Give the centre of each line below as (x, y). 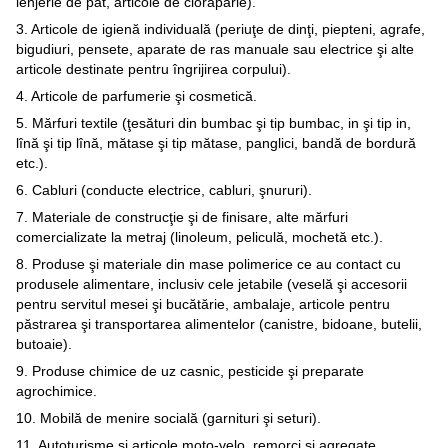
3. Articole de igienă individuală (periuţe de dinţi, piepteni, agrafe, (220, 29)
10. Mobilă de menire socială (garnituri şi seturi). (170, 418)
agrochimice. (58, 391)
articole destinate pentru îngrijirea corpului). (155, 69)
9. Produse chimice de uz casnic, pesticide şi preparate (190, 371)
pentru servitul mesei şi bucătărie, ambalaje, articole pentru (203, 304)
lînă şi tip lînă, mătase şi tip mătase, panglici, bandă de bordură (216, 143)
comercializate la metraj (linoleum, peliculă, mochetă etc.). (201, 237)
